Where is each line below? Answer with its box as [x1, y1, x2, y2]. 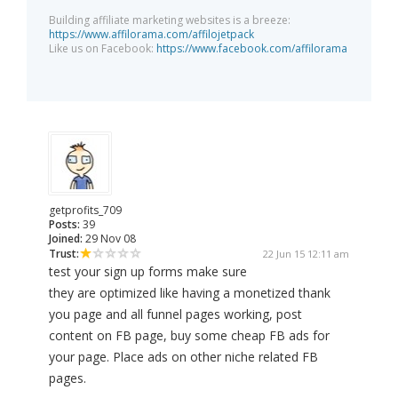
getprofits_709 [49, 203, 122, 219]
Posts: [49, 217, 80, 233]
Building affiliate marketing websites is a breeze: [49, 12, 291, 28]
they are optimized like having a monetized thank [49, 284, 330, 302]
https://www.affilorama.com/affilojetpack [49, 27, 254, 43]
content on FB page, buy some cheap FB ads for [49, 327, 330, 345]
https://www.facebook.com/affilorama [156, 41, 347, 57]
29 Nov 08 [83, 231, 136, 247]
